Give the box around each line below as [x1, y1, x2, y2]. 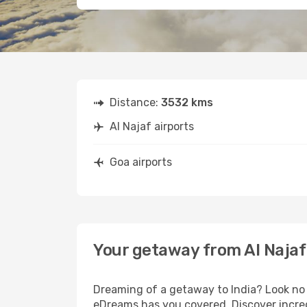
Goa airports [110, 156, 172, 169]
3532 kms [161, 96, 213, 109]
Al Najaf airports [110, 120, 194, 133]
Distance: [110, 96, 161, 109]
